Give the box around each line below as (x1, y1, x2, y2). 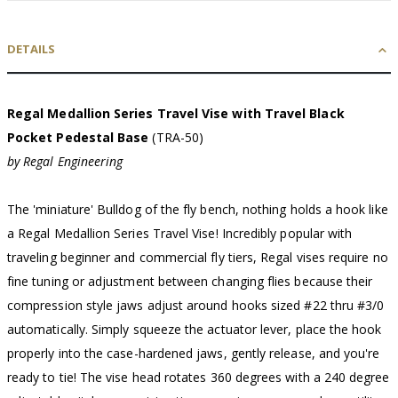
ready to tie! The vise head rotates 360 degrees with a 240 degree (7, 369, 390, 386)
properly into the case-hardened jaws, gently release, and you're (7, 345, 380, 362)
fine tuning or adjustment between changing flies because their (7, 273, 373, 291)
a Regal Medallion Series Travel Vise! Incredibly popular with (7, 225, 353, 243)
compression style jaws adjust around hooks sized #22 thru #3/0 (7, 297, 385, 314)
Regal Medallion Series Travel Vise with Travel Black (7, 105, 345, 123)
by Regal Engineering (7, 153, 123, 171)
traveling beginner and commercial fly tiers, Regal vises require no (7, 249, 388, 267)
